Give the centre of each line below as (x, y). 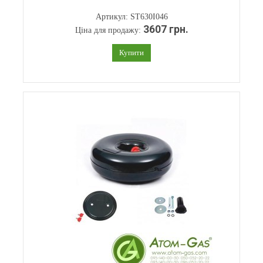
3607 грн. (166, 29)
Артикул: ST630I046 (131, 17)
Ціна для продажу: (109, 30)
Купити (131, 53)
